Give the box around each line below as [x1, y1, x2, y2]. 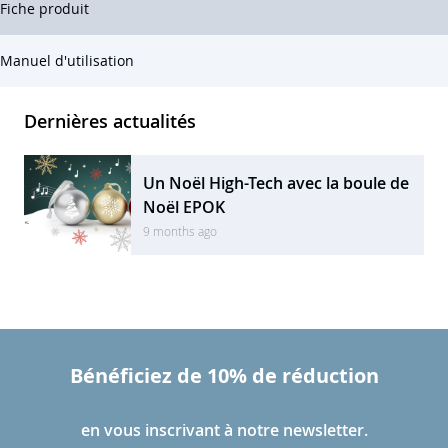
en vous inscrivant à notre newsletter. [80, 419, 368, 442]
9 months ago [143, 222, 218, 239]
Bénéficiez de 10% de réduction [69, 362, 379, 390]
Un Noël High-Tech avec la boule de [143, 171, 410, 194]
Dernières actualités [24, 109, 196, 134]
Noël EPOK [143, 195, 226, 218]
